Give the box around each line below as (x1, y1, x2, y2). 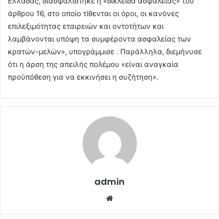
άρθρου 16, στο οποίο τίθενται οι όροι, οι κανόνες (8, 8, 179, 18)
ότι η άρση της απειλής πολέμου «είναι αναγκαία (8, 59, 178, 69)
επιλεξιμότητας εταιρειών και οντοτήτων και (8, 21, 164, 31)
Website (115, 193, 143, 202)
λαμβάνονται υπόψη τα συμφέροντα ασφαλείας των (8, 34, 191, 44)
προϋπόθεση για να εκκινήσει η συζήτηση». (8, 72, 158, 82)
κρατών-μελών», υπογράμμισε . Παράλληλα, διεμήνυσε (8, 46, 202, 56)
